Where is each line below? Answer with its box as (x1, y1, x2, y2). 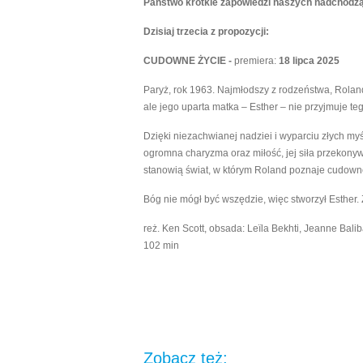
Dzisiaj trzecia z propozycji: (143, 26, 269, 37)
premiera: (234, 55, 276, 66)
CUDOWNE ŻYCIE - (143, 55, 234, 66)
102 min (143, 240, 179, 251)
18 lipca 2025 (276, 55, 340, 66)
